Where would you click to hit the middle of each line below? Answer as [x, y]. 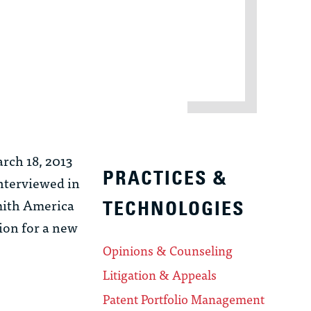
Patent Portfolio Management [184, 299]
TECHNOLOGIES [174, 209]
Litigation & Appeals [160, 275]
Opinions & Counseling [168, 251]
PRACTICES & [166, 178]
